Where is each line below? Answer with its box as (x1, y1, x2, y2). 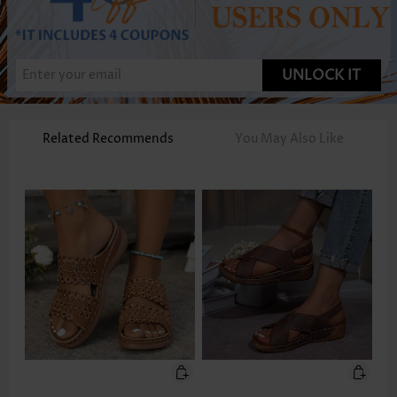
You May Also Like (234, 129, 344, 147)
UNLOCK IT (282, 65, 362, 85)
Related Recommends (43, 129, 174, 147)
